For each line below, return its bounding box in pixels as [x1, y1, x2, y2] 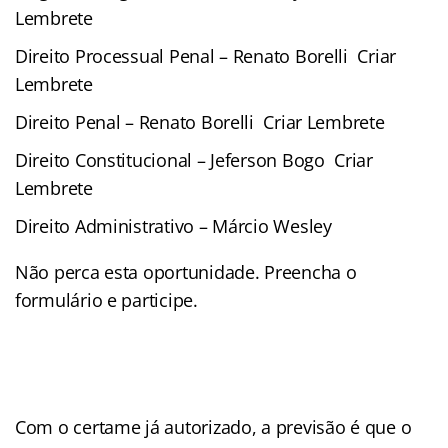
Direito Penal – [15, 109, 139, 134]
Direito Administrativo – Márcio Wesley [15, 213, 332, 238]
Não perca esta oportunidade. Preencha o [15, 259, 357, 284]
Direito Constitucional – [15, 147, 211, 172]
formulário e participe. [15, 287, 198, 312]
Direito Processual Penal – [15, 43, 233, 68]
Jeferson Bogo [210, 147, 330, 172]
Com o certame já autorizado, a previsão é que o [15, 414, 412, 439]
